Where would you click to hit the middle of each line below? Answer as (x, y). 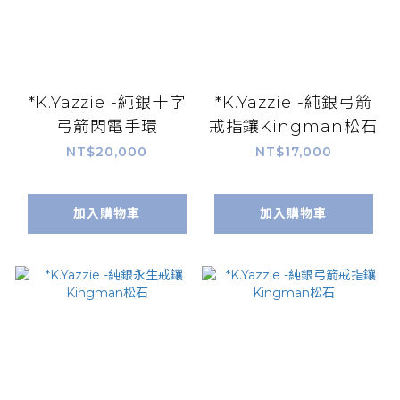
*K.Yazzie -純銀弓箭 (293, 103)
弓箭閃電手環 (107, 127)
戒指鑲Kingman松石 (293, 127)
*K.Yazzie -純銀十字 (107, 103)
